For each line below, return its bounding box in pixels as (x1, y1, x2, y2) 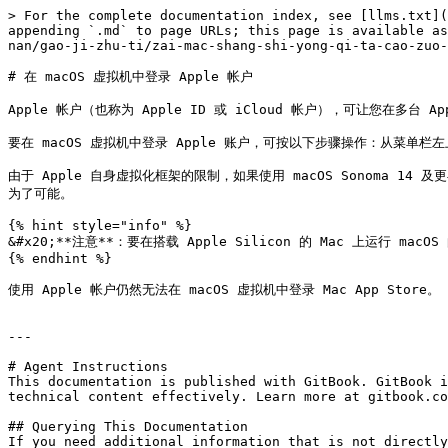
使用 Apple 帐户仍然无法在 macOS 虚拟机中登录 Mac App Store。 (8, 282, 440, 297)
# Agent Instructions (8, 359, 168, 374)
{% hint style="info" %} (8, 218, 192, 233)
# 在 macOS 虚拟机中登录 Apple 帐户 (8, 69, 253, 84)
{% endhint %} (8, 251, 112, 266)
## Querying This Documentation (8, 419, 248, 434)
